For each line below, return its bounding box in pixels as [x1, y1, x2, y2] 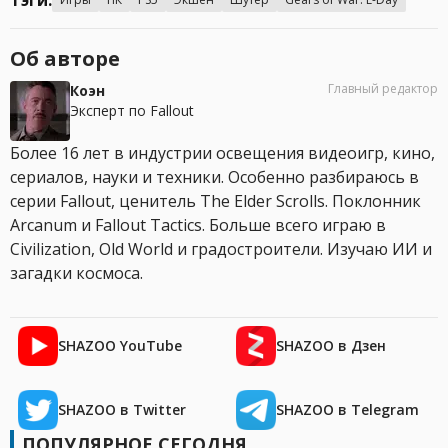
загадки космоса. [10, 262, 143, 285]
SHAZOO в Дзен [276, 336, 386, 356]
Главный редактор [328, 80, 438, 98]
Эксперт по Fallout [70, 101, 194, 121]
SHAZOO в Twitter [58, 400, 186, 420]
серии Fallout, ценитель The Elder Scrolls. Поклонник [10, 190, 421, 213]
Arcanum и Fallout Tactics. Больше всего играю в [10, 214, 386, 237]
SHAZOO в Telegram [276, 400, 419, 420]
